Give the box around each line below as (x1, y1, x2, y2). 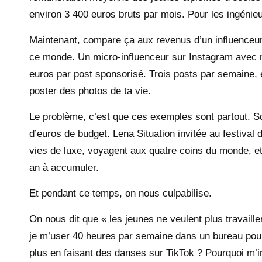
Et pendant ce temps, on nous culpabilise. (29, 187, 212, 199)
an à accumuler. (29, 161, 99, 173)
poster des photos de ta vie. (29, 85, 151, 96)
